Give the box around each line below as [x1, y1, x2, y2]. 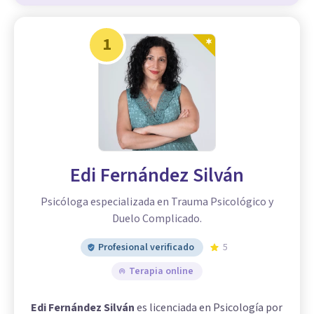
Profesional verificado [98, 240, 194, 255]
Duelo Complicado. [112, 211, 202, 227]
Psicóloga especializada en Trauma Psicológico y [41, 194, 273, 210]
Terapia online [129, 264, 193, 279]
